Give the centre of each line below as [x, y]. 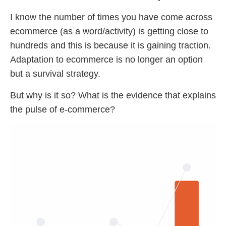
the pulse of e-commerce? [64, 109]
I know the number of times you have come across [111, 17]
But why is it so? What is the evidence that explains [113, 95]
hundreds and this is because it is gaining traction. [110, 46]
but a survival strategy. [55, 74]
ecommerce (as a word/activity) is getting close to [109, 32]
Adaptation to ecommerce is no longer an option [106, 60]
